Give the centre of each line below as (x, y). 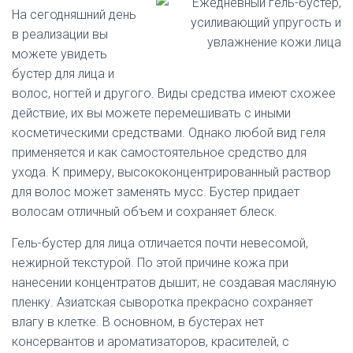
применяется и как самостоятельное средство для (159, 152)
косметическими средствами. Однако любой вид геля (169, 133)
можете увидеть (59, 54)
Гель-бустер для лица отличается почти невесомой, (160, 243)
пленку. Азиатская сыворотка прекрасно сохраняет (162, 302)
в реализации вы (60, 34)
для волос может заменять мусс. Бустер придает (156, 192)
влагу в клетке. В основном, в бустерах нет (138, 322)
